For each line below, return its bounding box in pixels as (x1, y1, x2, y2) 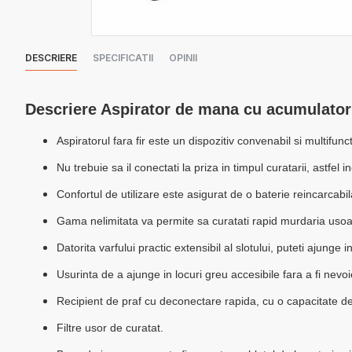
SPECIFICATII (93, 52, 153, 64)
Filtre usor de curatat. (57, 321, 163, 334)
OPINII (169, 52, 197, 64)
